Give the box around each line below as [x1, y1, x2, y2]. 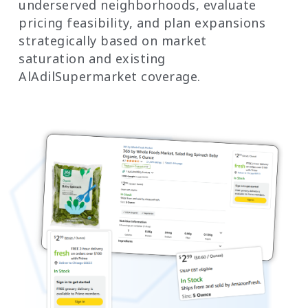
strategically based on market [19, 32, 207, 49]
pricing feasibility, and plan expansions [19, 14, 265, 32]
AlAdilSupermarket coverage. [19, 68, 201, 85]
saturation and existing [19, 50, 166, 67]
